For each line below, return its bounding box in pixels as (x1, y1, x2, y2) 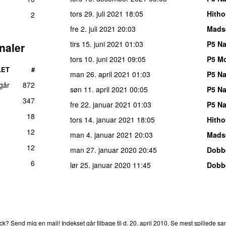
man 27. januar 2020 (70, 144, 137, 155)
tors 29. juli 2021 (70, 8, 123, 19)
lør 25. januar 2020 (70, 159, 131, 170)
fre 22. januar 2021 (70, 99, 131, 109)
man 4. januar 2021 (70, 129, 133, 140)
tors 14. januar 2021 (70, 114, 135, 125)
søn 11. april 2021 (70, 84, 128, 94)
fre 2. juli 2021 (70, 23, 116, 34)
